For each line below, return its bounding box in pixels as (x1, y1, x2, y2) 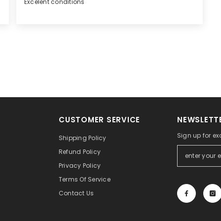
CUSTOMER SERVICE (55, 114, 136, 125)
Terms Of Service (55, 175, 107, 184)
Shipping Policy (55, 134, 103, 143)
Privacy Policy (55, 161, 97, 170)
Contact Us (55, 189, 90, 198)
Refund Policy (55, 147, 97, 156)
